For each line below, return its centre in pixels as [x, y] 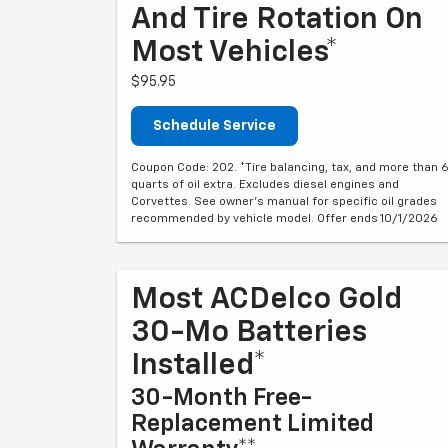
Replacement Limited [252, 424]
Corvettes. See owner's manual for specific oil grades [284, 202]
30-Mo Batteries [249, 333]
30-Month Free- [221, 398]
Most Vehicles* [234, 53]
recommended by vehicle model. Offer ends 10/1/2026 [284, 219]
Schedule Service [214, 126]
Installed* [198, 366]
